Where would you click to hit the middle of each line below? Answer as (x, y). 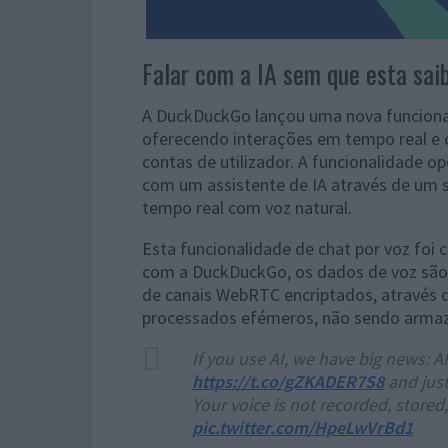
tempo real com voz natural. (247, 207)
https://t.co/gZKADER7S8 (288, 381)
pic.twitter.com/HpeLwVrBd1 (302, 427)
